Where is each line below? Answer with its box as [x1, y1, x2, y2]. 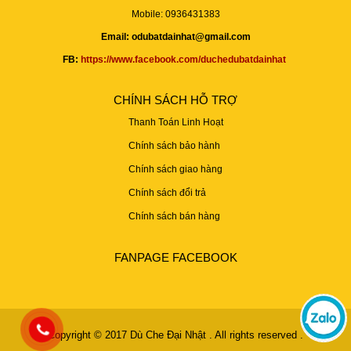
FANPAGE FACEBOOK [114, 250, 237, 264]
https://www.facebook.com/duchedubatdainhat [81, 53, 286, 65]
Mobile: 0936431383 [131, 8, 220, 20]
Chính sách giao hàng [128, 163, 223, 175]
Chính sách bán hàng [128, 210, 220, 222]
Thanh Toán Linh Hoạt [128, 116, 223, 128]
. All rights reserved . [209, 328, 303, 341]
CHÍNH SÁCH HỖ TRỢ [114, 92, 237, 107]
